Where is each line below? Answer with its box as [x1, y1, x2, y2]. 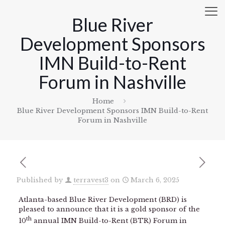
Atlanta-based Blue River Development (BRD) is [18, 195, 187, 204]
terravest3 [73, 176, 108, 184]
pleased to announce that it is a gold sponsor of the [18, 205, 200, 213]
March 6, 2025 [131, 176, 179, 184]
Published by [17, 176, 63, 184]
